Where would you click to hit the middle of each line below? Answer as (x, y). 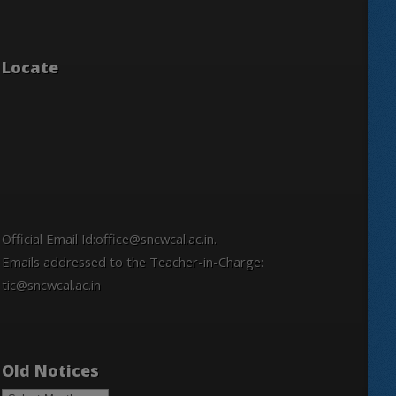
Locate (30, 68)
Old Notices (50, 371)
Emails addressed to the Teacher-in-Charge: (133, 262)
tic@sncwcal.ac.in (51, 285)
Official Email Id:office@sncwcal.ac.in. (109, 239)
